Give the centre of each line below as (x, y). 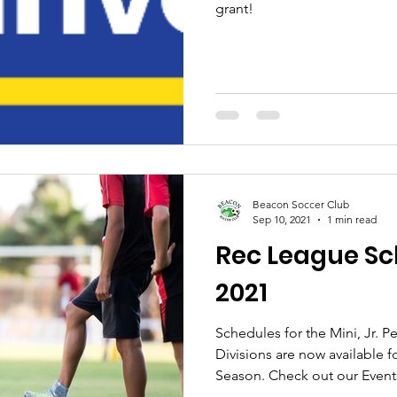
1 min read (352, 219)
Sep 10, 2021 (282, 219)
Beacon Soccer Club (301, 204)
